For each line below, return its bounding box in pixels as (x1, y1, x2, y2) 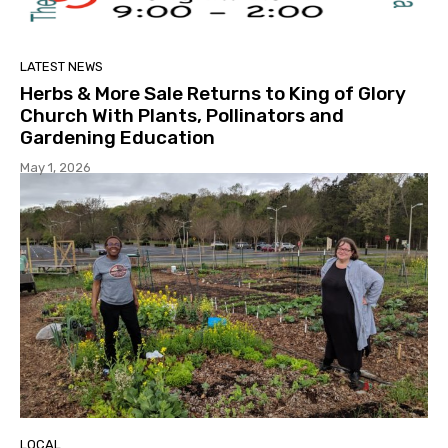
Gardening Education (20, 126, 215, 150)
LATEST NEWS (20, 59, 103, 75)
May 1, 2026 (20, 160, 91, 176)
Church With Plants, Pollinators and (20, 104, 344, 128)
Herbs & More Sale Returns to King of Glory (20, 82, 406, 106)
